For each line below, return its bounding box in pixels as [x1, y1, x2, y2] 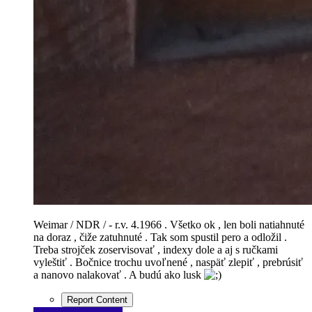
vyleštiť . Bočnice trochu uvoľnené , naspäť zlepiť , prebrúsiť [33, 256, 303, 268]
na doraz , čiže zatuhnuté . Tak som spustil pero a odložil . [33, 231, 287, 243]
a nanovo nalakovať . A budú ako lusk [33, 268, 204, 281]
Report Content [67, 294, 127, 305]
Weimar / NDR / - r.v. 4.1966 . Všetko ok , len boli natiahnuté [33, 218, 304, 231]
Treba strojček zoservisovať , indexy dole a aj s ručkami [33, 243, 278, 256]
